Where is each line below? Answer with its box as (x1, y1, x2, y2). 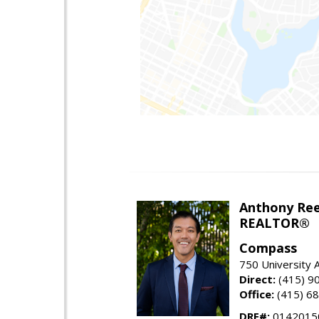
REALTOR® (239, 214, 310, 231)
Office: (239, 286, 274, 301)
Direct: (239, 271, 276, 286)
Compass (239, 239, 297, 256)
